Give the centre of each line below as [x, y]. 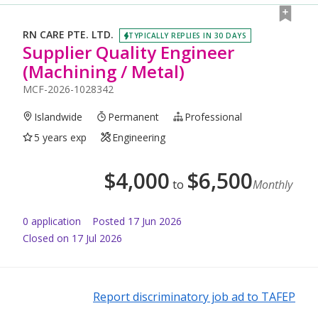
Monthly [273, 184]
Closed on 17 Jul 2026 [72, 238]
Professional [214, 116]
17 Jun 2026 [155, 221]
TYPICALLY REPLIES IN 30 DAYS [187, 35]
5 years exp [61, 137]
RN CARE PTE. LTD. [68, 35]
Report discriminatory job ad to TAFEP [194, 296]
